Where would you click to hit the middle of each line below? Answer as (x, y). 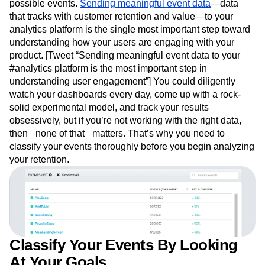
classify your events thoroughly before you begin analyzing (132, 146)
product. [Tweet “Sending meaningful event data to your (125, 55)
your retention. (39, 159)
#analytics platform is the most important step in (108, 68)
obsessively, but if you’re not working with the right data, (125, 120)
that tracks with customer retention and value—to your (121, 16)
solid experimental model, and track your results (109, 107)
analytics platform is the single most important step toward (130, 29)
